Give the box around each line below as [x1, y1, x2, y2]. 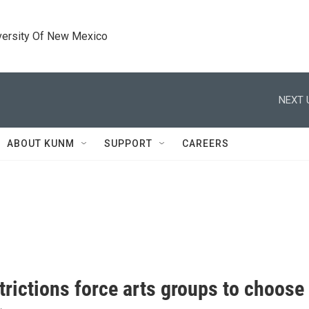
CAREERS [182, 138, 229, 149]
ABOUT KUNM [7, 138, 74, 149]
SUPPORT [104, 138, 152, 149]
